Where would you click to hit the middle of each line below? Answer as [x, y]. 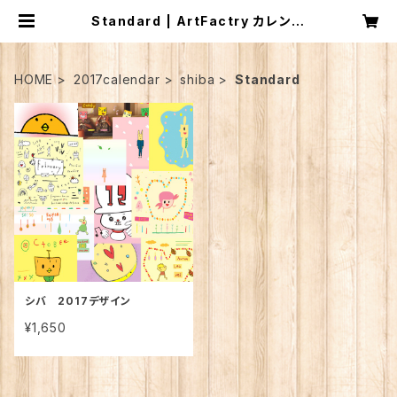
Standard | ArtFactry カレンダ [198, 21]
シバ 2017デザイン [78, 301]
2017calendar [117, 79]
